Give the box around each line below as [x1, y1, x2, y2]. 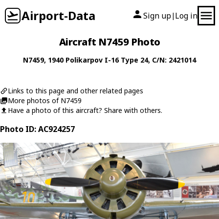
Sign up [143, 10, 171, 21]
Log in [175, 10, 197, 21]
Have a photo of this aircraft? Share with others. [8, 106, 162, 115]
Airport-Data [22, 7, 95, 23]
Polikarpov [66, 55, 103, 65]
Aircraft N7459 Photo [59, 35, 160, 48]
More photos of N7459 [8, 96, 82, 105]
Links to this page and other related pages [8, 86, 143, 95]
